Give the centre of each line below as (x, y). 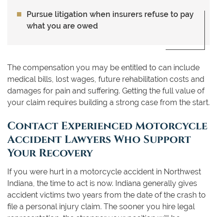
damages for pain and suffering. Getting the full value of (106, 91)
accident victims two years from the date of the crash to (107, 195)
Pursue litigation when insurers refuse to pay (110, 14)
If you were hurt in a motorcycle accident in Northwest (104, 171)
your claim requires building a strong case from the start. (108, 102)
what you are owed (62, 26)
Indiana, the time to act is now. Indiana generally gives (102, 183)
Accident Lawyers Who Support (99, 138)
